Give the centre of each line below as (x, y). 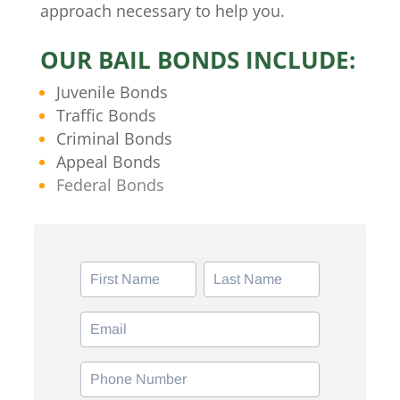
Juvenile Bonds (112, 92)
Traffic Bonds (106, 115)
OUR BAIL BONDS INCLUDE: (197, 60)
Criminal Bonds (114, 138)
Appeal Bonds (108, 162)
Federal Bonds (110, 185)
